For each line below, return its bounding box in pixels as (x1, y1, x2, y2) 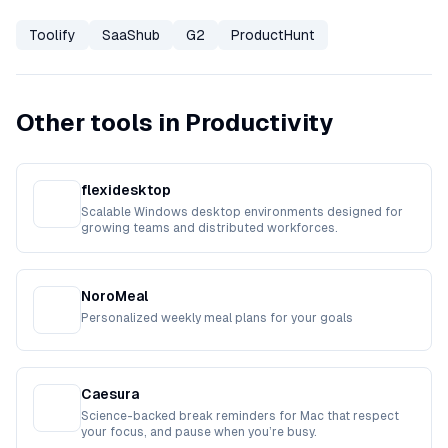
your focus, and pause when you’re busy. (81, 425, 317, 439)
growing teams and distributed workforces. (81, 221, 338, 235)
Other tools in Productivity (16, 109, 333, 136)
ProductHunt (231, 27, 315, 43)
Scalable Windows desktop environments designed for (81, 205, 403, 219)
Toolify (29, 27, 76, 43)
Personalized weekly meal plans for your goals (81, 311, 353, 325)
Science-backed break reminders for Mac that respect (81, 409, 399, 423)
